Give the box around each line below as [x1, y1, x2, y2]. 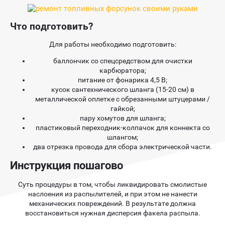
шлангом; [107, 133, 138, 142]
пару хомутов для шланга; [79, 114, 166, 123]
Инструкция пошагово [10, 159, 123, 172]
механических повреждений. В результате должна [29, 199, 196, 208]
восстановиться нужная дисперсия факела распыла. [25, 209, 200, 217]
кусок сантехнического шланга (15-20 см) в [51, 85, 194, 94]
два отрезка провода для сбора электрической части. [33, 143, 212, 151]
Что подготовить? [10, 21, 93, 33]
